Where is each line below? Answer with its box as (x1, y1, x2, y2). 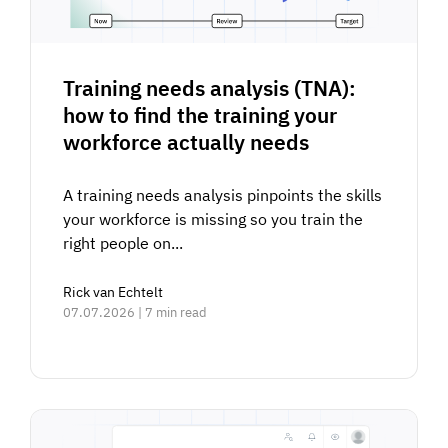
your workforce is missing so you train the (63, 208, 364, 229)
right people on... (63, 232, 184, 253)
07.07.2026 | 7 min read (63, 303, 208, 321)
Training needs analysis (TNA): (63, 73, 357, 102)
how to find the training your (63, 100, 338, 129)
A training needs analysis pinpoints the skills (63, 184, 383, 205)
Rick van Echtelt (63, 282, 164, 301)
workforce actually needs (63, 127, 310, 156)
